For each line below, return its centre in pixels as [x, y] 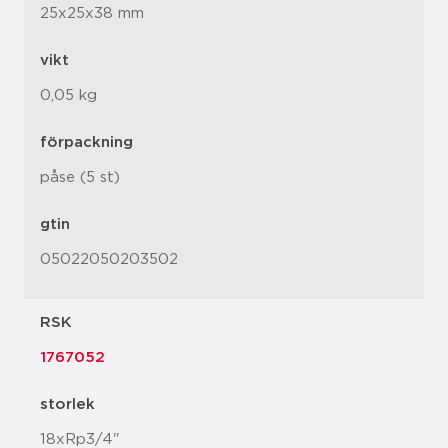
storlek [67, 404]
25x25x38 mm [92, 13]
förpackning [86, 142]
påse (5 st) [80, 177]
